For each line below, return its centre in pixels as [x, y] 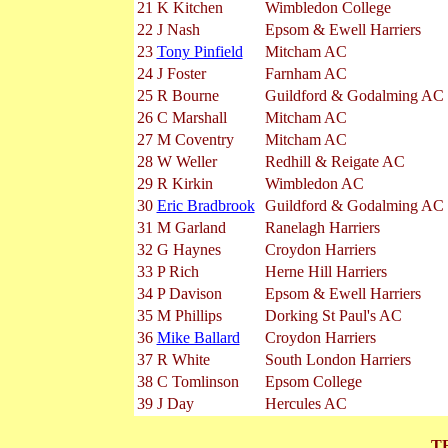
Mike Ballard [198, 337]
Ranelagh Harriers [322, 227]
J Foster [181, 73]
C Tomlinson [197, 381]
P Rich [177, 271]
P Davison [189, 293]
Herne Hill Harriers [325, 271]
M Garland [191, 227]
